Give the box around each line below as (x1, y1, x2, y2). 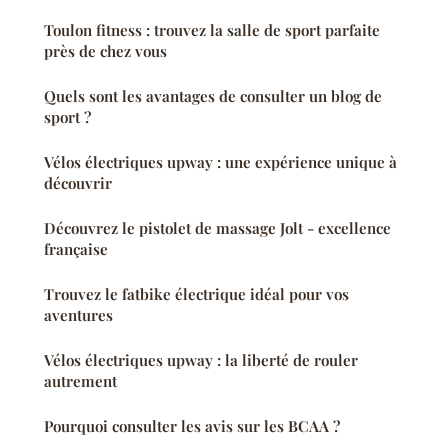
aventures (44, 304, 113, 325)
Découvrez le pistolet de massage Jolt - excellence (44, 217, 391, 238)
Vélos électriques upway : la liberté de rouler (44, 349, 358, 370)
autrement (44, 370, 117, 391)
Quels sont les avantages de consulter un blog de (44, 85, 382, 106)
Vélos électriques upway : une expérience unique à (44, 151, 397, 172)
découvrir (44, 172, 112, 193)
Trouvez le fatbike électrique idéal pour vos (44, 283, 349, 304)
